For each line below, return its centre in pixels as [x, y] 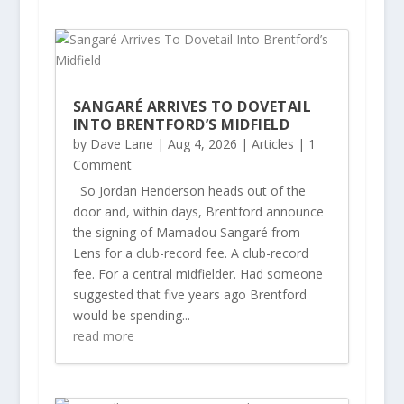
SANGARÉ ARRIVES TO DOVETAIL [192, 106]
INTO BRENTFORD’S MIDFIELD [181, 124]
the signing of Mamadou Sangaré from [186, 232]
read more [103, 335]
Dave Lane [121, 143]
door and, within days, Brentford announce [198, 211]
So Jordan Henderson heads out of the [189, 190]
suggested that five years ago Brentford [189, 294]
